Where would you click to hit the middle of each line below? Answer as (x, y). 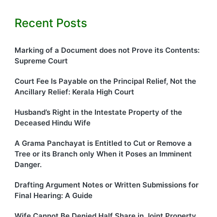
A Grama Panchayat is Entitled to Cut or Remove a (103, 143)
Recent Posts (51, 23)
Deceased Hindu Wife (53, 123)
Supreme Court (41, 61)
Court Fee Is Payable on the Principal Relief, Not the (105, 81)
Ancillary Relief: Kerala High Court (74, 92)
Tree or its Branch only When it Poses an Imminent (103, 154)
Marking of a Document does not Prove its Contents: (107, 50)
